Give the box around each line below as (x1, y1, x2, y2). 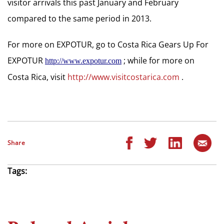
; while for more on (121, 55, 194, 66)
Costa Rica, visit (7, 71, 67, 82)
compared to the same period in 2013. (7, 13, 151, 24)
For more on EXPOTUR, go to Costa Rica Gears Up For (7, 39, 208, 50)
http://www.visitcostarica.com (67, 71, 179, 82)
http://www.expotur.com (45, 56, 121, 65)
